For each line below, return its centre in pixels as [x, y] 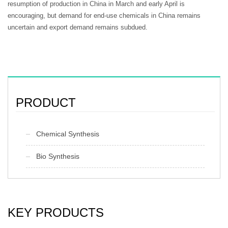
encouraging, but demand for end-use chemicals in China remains [104, 15]
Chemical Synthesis [68, 134]
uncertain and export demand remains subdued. [78, 27]
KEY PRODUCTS [56, 212]
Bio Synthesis [58, 156]
